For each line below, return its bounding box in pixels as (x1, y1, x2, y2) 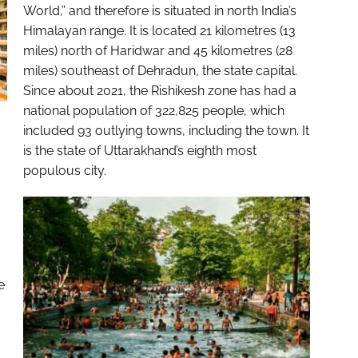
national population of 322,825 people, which (22, 103, 284, 119)
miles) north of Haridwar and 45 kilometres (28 (22, 43, 292, 59)
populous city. (22, 163, 106, 179)
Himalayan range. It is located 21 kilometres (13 (22, 23, 296, 39)
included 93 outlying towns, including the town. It (22, 123, 309, 139)
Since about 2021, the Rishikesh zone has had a (22, 83, 296, 99)
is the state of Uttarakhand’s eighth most (22, 143, 257, 159)
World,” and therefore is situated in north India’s (22, 3, 296, 19)
